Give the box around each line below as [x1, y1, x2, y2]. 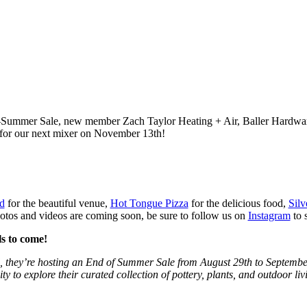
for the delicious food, [188, 197, 288, 210]
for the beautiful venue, [4, 197, 110, 210]
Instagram [247, 210, 291, 222]
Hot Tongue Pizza [110, 197, 188, 210]
